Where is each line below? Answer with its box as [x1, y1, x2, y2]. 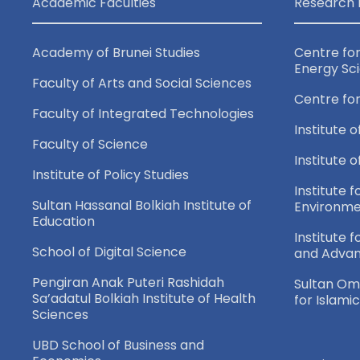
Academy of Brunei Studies [32, 43, 200, 62]
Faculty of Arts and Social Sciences [32, 73, 252, 92]
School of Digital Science [32, 242, 186, 261]
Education [32, 211, 95, 231]
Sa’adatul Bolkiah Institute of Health [32, 288, 256, 308]
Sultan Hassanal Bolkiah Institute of [32, 195, 252, 215]
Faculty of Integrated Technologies [32, 104, 254, 123]
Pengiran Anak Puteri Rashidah [32, 272, 224, 292]
